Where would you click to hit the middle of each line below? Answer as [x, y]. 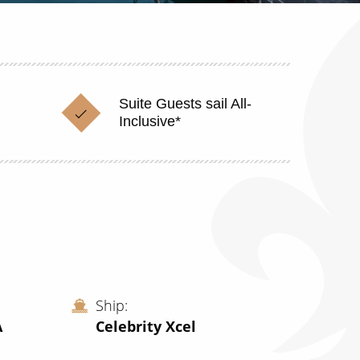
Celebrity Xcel [145, 326]
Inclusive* [149, 121]
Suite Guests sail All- [185, 104]
